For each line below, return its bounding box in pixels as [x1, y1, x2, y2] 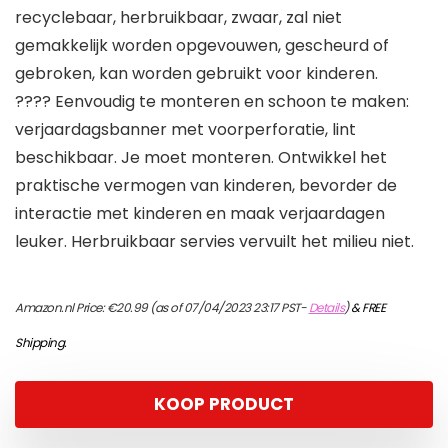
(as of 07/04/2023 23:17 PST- [147, 299, 309, 317]
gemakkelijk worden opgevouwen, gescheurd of [15, 34, 389, 58]
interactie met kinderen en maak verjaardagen [15, 202, 385, 226]
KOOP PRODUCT [154, 392, 294, 417]
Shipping [15, 334, 64, 352]
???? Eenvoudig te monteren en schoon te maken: [15, 90, 409, 114]
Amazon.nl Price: [15, 299, 107, 317]
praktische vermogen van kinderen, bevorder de [15, 174, 397, 198]
